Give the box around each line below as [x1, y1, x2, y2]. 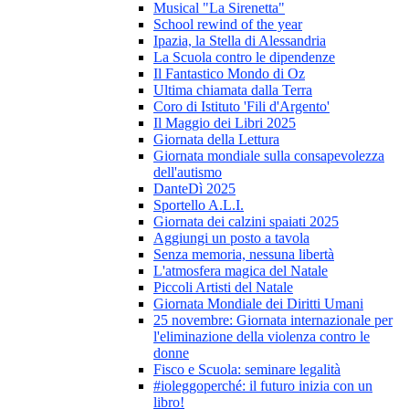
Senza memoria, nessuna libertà [153, 246, 334, 263]
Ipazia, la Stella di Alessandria [153, 33, 326, 49]
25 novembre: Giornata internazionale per [153, 312, 393, 329]
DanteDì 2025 [153, 181, 236, 197]
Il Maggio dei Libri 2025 [153, 115, 296, 131]
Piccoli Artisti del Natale [153, 279, 293, 296]
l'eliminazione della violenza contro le [153, 329, 370, 345]
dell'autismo [153, 164, 222, 181]
